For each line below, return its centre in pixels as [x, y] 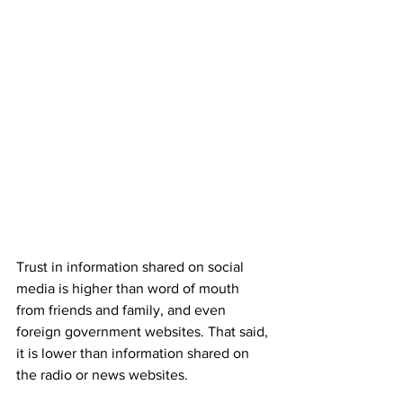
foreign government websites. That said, [144, 332]
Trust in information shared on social [132, 267]
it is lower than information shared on [134, 354]
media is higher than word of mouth [130, 289]
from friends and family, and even [123, 310]
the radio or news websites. [102, 375]
